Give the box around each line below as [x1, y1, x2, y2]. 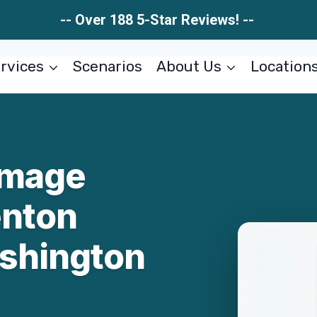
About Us [156, 57, 221, 75]
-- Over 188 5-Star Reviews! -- [59, 11, 258, 28]
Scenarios [73, 57, 143, 75]
